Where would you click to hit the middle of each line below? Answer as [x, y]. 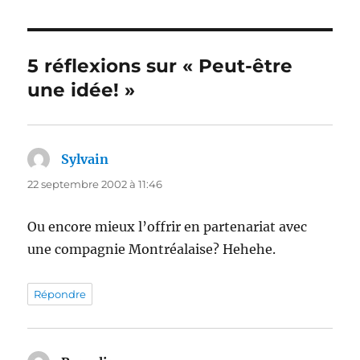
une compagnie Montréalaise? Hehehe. [152, 250]
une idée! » [82, 90]
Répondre [60, 295]
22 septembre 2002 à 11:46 [95, 184]
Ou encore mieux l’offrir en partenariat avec [168, 227]
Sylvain [85, 160]
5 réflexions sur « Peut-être [160, 66]
